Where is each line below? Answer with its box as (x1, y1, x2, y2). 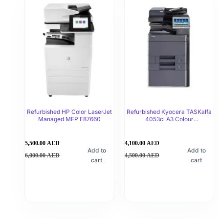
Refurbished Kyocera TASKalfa (127, 108, 212, 115)
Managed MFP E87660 (38, 115, 101, 123)
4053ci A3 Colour (145, 115, 194, 123)
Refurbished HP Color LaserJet (27, 108, 112, 115)
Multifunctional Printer (138, 122, 200, 130)
